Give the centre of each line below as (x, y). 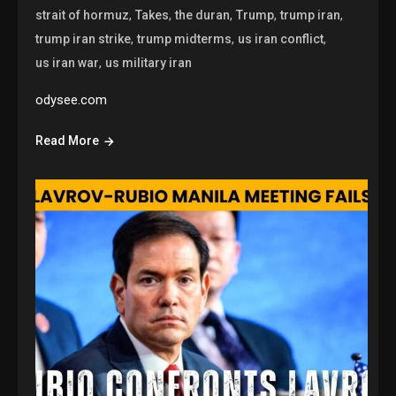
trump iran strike (84, 39)
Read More (68, 141)
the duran (203, 15)
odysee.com (72, 100)
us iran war (68, 63)
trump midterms (185, 39)
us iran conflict (281, 39)
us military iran (149, 63)
